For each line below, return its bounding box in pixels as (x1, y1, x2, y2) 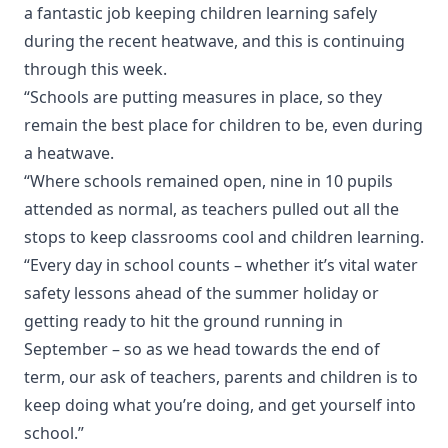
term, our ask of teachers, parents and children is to (24, 366, 418, 389)
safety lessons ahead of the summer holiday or (24, 282, 379, 305)
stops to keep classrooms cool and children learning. (24, 226, 424, 249)
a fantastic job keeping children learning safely (24, 2, 377, 25)
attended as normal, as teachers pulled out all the (24, 198, 399, 221)
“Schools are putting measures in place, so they (24, 86, 382, 109)
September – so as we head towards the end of (24, 338, 380, 361)
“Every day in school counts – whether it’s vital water (24, 254, 418, 277)
